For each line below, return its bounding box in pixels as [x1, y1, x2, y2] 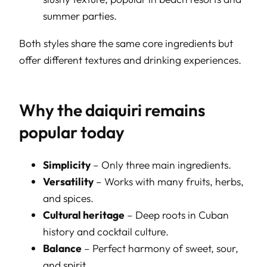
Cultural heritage [43, 208, 125, 222]
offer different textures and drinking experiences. [19, 52, 241, 67]
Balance [43, 241, 82, 256]
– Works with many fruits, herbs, [94, 175, 244, 189]
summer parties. [43, 9, 117, 23]
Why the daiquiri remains [19, 100, 205, 121]
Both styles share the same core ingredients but [19, 36, 233, 50]
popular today [19, 122, 125, 143]
